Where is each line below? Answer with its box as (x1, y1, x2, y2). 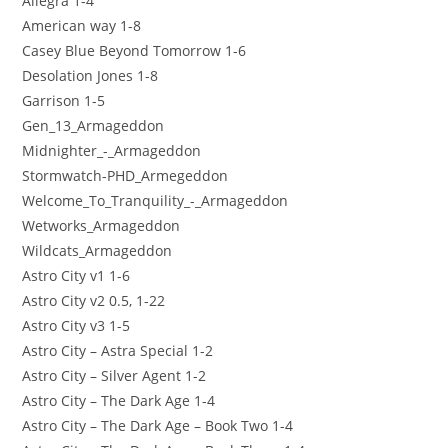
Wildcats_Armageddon (22, 240, 173, 260)
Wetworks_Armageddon (22, 215, 181, 235)
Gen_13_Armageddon (22, 115, 165, 135)
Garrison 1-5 (22, 90, 106, 110)
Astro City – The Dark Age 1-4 (22, 390, 216, 410)
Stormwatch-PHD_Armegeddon (22, 165, 229, 185)
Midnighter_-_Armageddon (22, 140, 202, 160)
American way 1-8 (22, 15, 142, 35)
